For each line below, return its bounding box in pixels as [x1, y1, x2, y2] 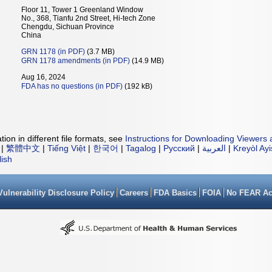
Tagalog [126, 143, 156, 153]
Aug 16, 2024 [21, 73, 66, 81]
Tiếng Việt [47, 143, 86, 153]
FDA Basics [154, 188, 197, 197]
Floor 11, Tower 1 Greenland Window [21, 5, 143, 14]
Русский [163, 143, 195, 153]
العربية [202, 143, 226, 153]
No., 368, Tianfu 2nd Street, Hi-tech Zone [21, 14, 155, 22]
